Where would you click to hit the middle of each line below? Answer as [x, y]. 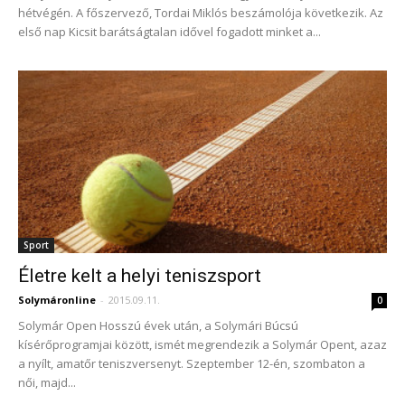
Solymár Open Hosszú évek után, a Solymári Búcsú [158, 325]
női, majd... [47, 382]
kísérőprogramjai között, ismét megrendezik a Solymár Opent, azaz [202, 344]
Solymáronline [57, 299]
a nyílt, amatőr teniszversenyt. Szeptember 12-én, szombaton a [192, 363]
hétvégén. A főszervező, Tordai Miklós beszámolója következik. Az [201, 13]
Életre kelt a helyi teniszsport [140, 275]
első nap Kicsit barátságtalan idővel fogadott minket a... [170, 32]
